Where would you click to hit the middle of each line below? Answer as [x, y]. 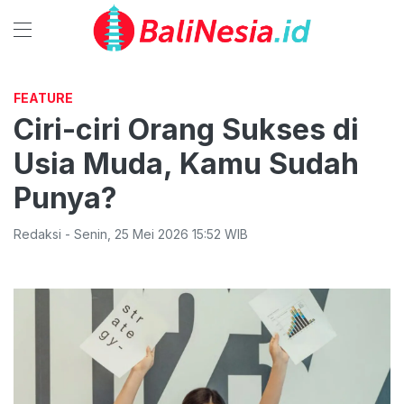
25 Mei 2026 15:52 [168, 234]
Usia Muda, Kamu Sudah [186, 164]
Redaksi [37, 234]
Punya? [65, 198]
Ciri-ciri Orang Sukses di [186, 129]
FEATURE [43, 98]
